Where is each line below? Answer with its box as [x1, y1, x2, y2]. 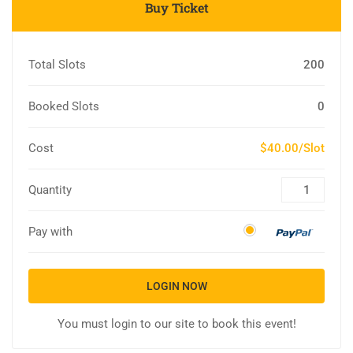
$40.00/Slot [260, 141, 325, 156]
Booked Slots [28, 99, 99, 114]
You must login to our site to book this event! [57, 317, 296, 332]
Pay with [28, 225, 72, 240]
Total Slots [28, 58, 86, 72]
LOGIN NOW [146, 280, 207, 293]
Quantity [28, 183, 72, 198]
